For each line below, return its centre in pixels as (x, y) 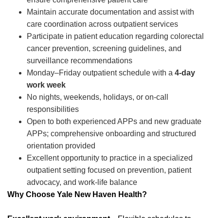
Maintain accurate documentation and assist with (110, 12)
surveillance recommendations (80, 61)
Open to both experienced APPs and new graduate (114, 121)
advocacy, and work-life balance (82, 182)
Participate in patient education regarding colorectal (115, 36)
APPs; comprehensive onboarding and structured (111, 134)
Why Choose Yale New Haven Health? (77, 194)
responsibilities (53, 109)
